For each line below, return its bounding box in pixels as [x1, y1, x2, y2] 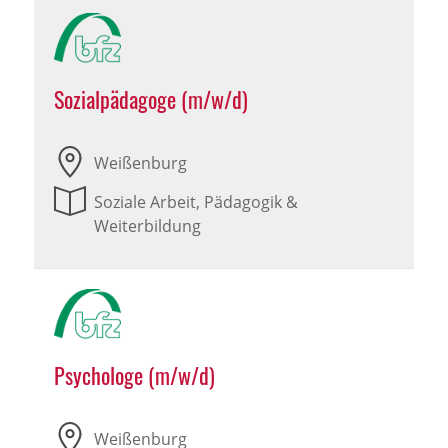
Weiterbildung [93, 215, 201, 238]
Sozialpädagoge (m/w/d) [53, 83, 248, 116]
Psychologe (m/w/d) [53, 359, 215, 392]
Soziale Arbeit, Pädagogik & [93, 191, 298, 214]
